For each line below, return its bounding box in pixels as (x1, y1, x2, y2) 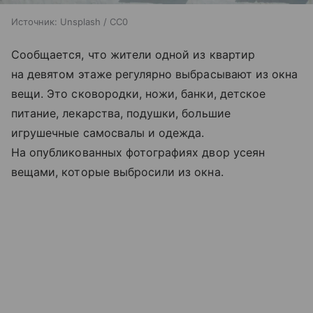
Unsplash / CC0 (60, 16, 128, 28)
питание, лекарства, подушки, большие (11, 106, 231, 121)
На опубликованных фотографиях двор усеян (11, 145, 265, 160)
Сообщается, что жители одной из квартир (11, 48, 255, 62)
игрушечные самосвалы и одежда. (11, 126, 205, 140)
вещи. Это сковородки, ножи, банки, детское (11, 87, 266, 101)
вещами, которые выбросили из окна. (11, 165, 224, 180)
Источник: (11, 16, 57, 28)
